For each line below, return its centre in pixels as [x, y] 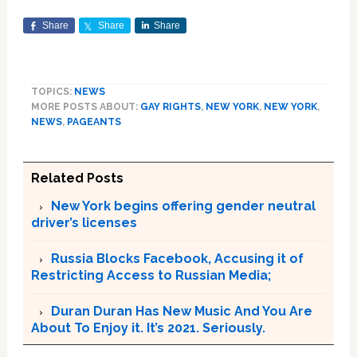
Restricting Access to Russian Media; [151, 276]
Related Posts [77, 178]
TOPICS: [52, 92]
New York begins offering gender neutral [183, 206]
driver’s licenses [84, 223]
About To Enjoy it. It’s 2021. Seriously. [148, 328]
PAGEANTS [94, 122]
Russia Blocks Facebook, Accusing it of [177, 259]
